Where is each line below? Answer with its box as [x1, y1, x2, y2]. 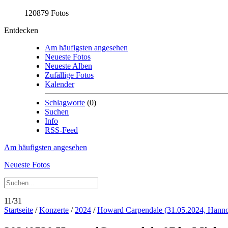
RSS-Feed [45, 126, 78, 134]
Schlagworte [45, 98, 85, 107]
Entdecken [4, 26, 38, 35]
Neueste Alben [45, 62, 92, 70]
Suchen [45, 107, 69, 116]
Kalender [45, 80, 74, 89]
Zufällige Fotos [45, 71, 94, 79]
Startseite [4, 206, 33, 214]
